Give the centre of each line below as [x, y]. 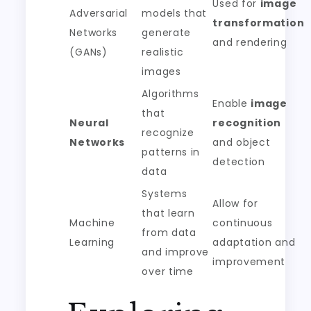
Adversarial [99, 14]
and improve [176, 252]
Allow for [235, 204]
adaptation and [254, 243]
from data [169, 233]
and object [242, 143]
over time [168, 272]
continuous [243, 223]
